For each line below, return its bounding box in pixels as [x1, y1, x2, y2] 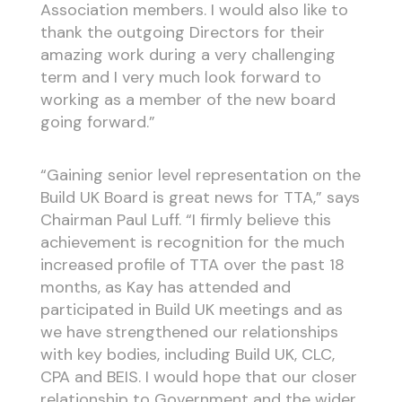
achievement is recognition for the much [39, 231, 345, 253]
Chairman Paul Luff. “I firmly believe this [39, 208, 331, 231]
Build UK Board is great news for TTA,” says [39, 186, 360, 208]
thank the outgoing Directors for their [39, 22, 325, 44]
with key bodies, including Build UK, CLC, [39, 343, 335, 365]
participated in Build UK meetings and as [39, 298, 343, 320]
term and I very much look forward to [39, 66, 321, 89]
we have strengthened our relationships [39, 320, 338, 343]
